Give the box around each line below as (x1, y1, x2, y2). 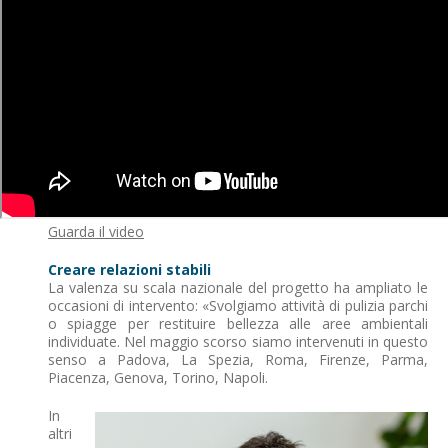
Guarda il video (48, 221, 144, 241)
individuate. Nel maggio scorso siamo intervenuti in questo (48, 331, 428, 351)
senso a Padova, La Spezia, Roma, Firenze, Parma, (48, 349, 428, 369)
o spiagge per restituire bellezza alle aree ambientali (48, 313, 428, 333)
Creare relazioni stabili (48, 259, 211, 279)
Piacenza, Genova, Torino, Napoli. (48, 367, 268, 387)
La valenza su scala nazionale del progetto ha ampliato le (48, 277, 428, 297)
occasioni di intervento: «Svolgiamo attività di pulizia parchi (48, 295, 428, 315)
